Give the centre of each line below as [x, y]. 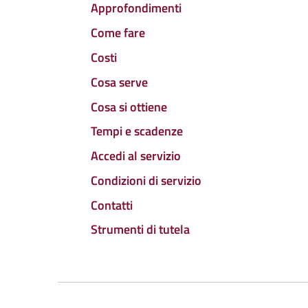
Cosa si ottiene [129, 107]
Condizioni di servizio [146, 180]
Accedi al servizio [136, 156]
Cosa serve [119, 82]
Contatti [112, 205]
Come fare [118, 33]
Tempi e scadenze [137, 131]
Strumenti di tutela [140, 230]
